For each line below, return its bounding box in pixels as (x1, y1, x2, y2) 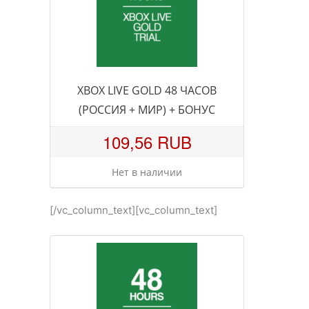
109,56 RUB (102, 129, 192, 154)
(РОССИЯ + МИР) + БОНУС (79, 101, 215, 117)
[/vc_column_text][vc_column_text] (50, 203, 217, 217)
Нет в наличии (112, 165, 182, 179)
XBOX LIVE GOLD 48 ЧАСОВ (77, 82, 217, 98)
